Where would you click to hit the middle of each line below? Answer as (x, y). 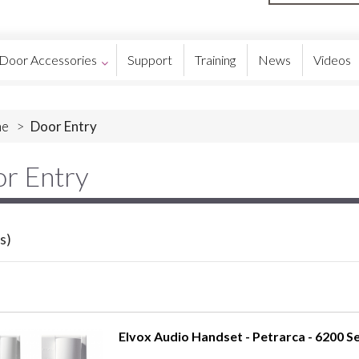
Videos (332, 60)
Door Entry (63, 127)
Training (215, 60)
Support (150, 60)
